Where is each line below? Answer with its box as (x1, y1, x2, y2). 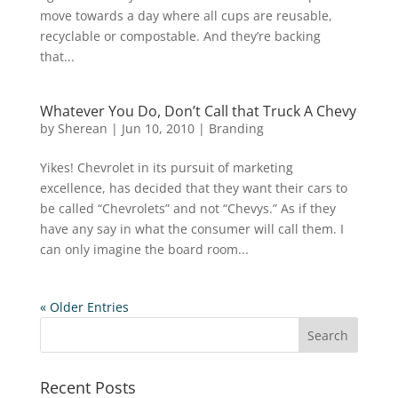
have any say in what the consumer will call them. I (39, 220, 344, 237)
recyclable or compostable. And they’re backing (39, 28, 321, 44)
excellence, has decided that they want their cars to (39, 179, 347, 196)
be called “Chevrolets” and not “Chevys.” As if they (39, 200, 336, 217)
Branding (208, 120, 264, 137)
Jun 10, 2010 (121, 120, 195, 137)
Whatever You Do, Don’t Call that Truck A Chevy (39, 101, 356, 121)
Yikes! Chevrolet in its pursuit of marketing (39, 159, 293, 176)
